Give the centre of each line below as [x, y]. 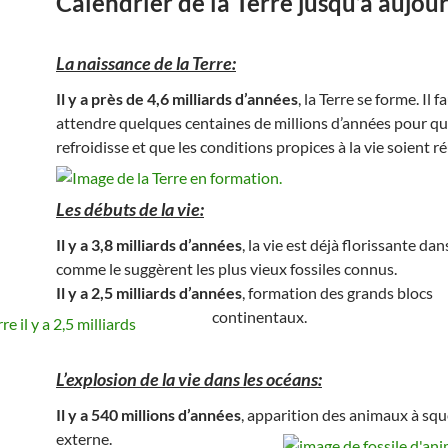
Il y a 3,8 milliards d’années [149, 244]
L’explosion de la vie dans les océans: [189, 378]
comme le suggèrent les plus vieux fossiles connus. [226, 268]
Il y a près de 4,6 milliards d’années [177, 98]
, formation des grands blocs [337, 292]
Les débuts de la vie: [130, 208]
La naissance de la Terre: [146, 62]
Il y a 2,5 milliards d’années [149, 292]
